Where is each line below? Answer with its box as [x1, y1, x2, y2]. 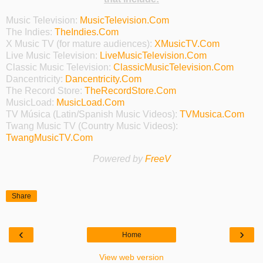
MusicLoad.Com [56, 97, 124, 108]
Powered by [92, 153, 145, 164]
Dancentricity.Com [65, 74, 141, 85]
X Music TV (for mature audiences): [6, 39, 154, 49]
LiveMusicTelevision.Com [100, 50, 207, 61]
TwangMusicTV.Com [6, 133, 93, 143]
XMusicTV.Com [154, 39, 220, 49]
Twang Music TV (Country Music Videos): [6, 121, 178, 131]
